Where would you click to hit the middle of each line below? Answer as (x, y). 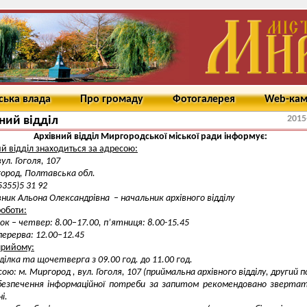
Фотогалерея (204, 99)
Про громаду (112, 99)
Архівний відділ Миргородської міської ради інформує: (149, 137)
